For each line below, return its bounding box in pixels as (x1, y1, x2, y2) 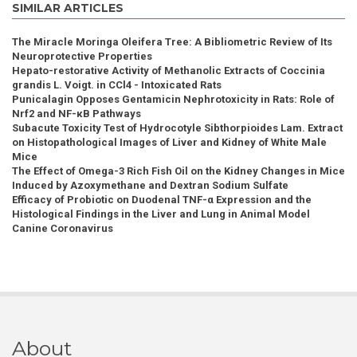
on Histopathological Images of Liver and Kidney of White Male (12, 136, 327, 149)
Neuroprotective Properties (12, 50, 152, 63)
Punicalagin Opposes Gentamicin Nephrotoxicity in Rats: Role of (12, 93, 335, 106)
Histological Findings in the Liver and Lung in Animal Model (12, 208, 310, 221)
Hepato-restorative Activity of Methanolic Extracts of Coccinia (12, 65, 325, 77)
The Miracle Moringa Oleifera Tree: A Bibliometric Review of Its (12, 36, 332, 49)
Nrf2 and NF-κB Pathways (12, 108, 141, 120)
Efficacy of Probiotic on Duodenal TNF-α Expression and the (12, 194, 312, 206)
